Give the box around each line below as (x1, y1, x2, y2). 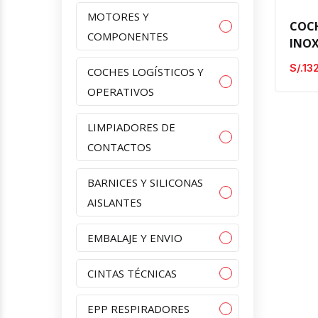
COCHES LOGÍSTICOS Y (87, 64, 204, 79)
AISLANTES (87, 194, 142, 209)
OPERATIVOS (87, 84, 154, 99)
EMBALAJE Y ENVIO (87, 230, 182, 245)
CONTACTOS (87, 139, 151, 154)
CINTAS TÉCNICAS (87, 265, 177, 280)
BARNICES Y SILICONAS (87, 175, 203, 190)
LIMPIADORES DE (87, 119, 175, 134)
